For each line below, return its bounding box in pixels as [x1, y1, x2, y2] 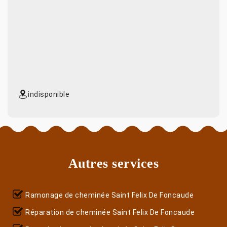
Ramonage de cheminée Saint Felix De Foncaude [25, 191, 194, 199]
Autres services [68, 156, 159, 171]
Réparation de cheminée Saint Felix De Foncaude [25, 208, 195, 216]
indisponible [28, 90, 69, 98]
